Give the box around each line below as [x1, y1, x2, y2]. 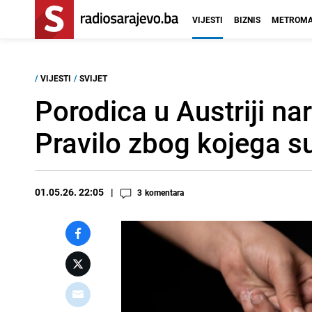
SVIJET [79, 72, 107, 84]
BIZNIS [234, 14, 260, 25]
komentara [145, 187, 184, 198]
